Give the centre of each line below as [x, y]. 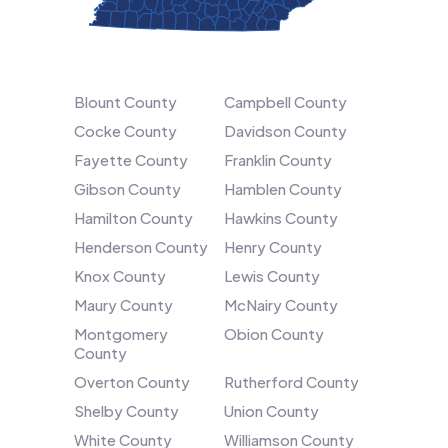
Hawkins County [281, 217]
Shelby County [126, 410]
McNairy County [281, 304]
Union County [271, 410]
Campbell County [285, 101]
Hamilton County [133, 217]
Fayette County [131, 159]
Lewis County [272, 275]
